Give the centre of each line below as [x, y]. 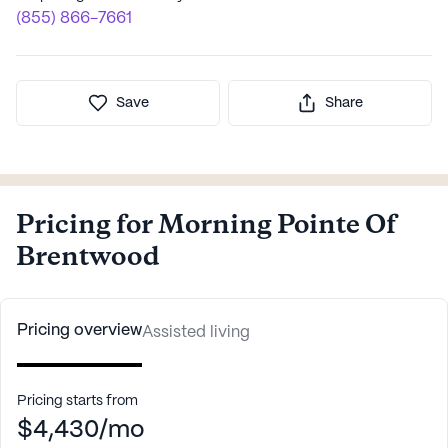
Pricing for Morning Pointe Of [206, 225]
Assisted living [196, 332]
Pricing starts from [77, 400]
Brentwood [88, 257]
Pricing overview [79, 330]
